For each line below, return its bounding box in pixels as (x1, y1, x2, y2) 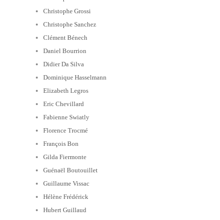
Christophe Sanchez (43, 20, 96, 28)
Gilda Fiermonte (43, 153, 86, 161)
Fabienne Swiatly (43, 113, 89, 121)
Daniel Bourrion (43, 47, 86, 55)
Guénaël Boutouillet (43, 166, 98, 174)
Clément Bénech (43, 33, 87, 41)
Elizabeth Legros (43, 86, 88, 94)
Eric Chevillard (43, 100, 84, 108)
